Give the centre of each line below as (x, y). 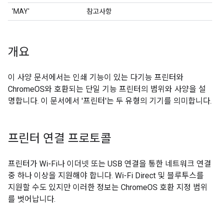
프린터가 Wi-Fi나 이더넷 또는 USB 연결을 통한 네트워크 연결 (110, 164)
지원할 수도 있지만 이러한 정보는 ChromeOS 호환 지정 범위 (108, 187)
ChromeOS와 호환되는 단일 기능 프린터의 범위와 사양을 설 (107, 89)
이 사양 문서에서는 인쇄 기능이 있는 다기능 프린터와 (96, 77)
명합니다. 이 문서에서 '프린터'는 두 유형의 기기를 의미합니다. (110, 101)
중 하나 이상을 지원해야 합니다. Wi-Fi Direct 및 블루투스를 (106, 176)
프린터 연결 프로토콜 (59, 138)
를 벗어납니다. (32, 199)
